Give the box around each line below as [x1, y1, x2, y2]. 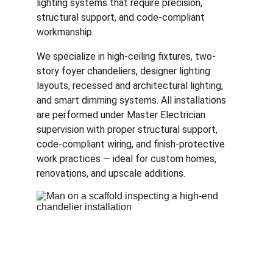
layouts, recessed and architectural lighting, [37, 80, 225, 91]
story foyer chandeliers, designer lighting [37, 65, 213, 77]
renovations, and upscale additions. [37, 168, 185, 179]
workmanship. [37, 26, 94, 38]
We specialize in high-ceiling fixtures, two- [37, 51, 216, 62]
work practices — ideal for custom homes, [37, 153, 219, 165]
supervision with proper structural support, [37, 124, 220, 135]
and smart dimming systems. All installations [37, 94, 229, 106]
